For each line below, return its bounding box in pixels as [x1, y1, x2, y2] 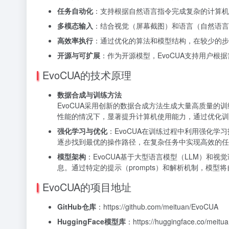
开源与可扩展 [57, 50, 100, 60]
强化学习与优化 [57, 126, 107, 136]
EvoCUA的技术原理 [42, 67, 131, 82]
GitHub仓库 [57, 201, 96, 212]
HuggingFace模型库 [57, 216, 126, 226]
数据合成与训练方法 [57, 89, 122, 100]
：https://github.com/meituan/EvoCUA [96, 201, 218, 212]
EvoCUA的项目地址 [42, 179, 131, 194]
